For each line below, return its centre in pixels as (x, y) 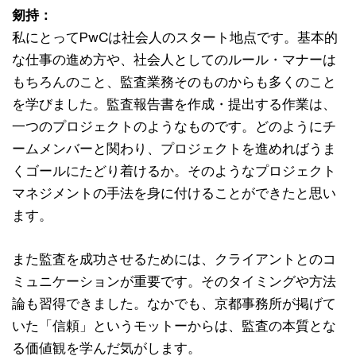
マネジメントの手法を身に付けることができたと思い (174, 193)
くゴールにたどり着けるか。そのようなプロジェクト (174, 171)
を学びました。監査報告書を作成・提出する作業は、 (174, 104)
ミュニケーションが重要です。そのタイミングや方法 (174, 282)
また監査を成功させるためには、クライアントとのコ (174, 259)
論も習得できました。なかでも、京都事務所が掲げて (174, 304)
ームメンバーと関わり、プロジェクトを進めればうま (174, 149)
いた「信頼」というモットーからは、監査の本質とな (174, 326)
